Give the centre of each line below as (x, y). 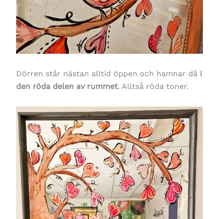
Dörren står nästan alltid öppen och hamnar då (108, 73)
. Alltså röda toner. (153, 86)
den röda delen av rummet (67, 86)
